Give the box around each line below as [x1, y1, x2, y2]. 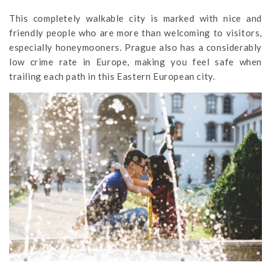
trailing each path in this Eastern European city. [9, 71, 215, 82]
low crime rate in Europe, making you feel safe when [9, 56, 262, 68]
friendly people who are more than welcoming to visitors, [9, 27, 262, 39]
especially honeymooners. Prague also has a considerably [9, 42, 262, 53]
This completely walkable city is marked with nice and [9, 13, 262, 24]
